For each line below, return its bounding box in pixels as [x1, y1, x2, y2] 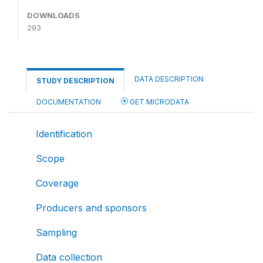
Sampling [36, 226, 77, 238]
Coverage [36, 177, 79, 189]
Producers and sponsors [36, 201, 147, 214]
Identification [36, 127, 92, 140]
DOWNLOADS [27, 10, 80, 20]
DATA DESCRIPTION [134, 74, 204, 83]
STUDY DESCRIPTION [36, 76, 114, 85]
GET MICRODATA [128, 97, 189, 106]
